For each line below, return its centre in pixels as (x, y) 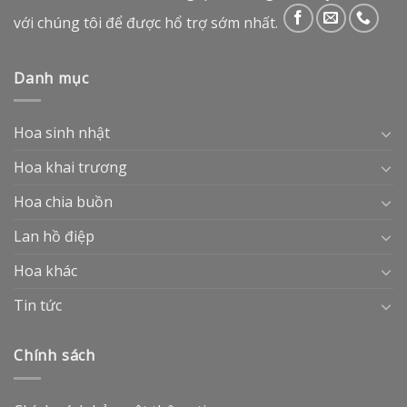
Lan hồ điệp (54, 237)
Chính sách (55, 356)
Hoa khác (45, 271)
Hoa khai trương (70, 168)
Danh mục (51, 78)
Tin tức (38, 306)
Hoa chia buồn (63, 202)
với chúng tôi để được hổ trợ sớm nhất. (148, 22)
